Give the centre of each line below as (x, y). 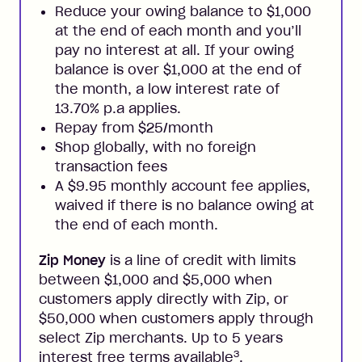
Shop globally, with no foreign (156, 147)
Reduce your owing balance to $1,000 (183, 11)
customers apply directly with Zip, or (164, 299)
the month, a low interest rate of (167, 88)
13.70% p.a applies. (118, 108)
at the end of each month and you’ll (178, 30)
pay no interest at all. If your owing (175, 50)
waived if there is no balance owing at (185, 205)
